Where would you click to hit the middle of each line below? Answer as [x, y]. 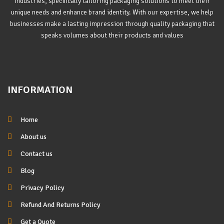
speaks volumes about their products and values [112, 35]
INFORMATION [40, 89]
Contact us [36, 153]
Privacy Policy [42, 187]
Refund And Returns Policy [60, 204]
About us [33, 136]
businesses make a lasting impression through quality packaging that [112, 23]
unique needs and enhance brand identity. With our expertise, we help [112, 12]
